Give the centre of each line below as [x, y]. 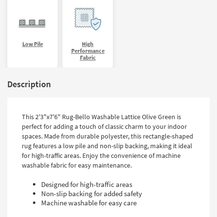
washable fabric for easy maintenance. [77, 165]
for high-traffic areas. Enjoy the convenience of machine [101, 156]
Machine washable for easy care [89, 203]
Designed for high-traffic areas [87, 185]
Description [29, 84]
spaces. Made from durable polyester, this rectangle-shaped [108, 136]
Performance [88, 51]
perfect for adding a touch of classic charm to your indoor [104, 127]
